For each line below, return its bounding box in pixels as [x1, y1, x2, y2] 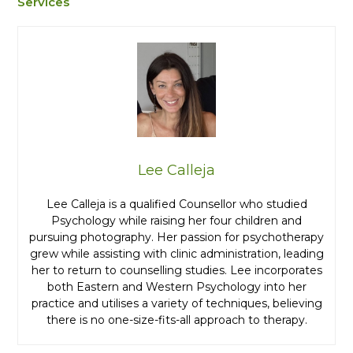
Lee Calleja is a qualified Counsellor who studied [46, 197, 307, 212]
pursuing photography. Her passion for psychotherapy [29, 230, 324, 245]
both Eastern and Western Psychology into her [46, 280, 307, 295]
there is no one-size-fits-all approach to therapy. [46, 313, 307, 328]
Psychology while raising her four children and [51, 214, 302, 229]
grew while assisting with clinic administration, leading [29, 247, 324, 262]
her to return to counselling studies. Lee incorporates [31, 263, 322, 278]
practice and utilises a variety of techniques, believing [31, 296, 322, 311]
